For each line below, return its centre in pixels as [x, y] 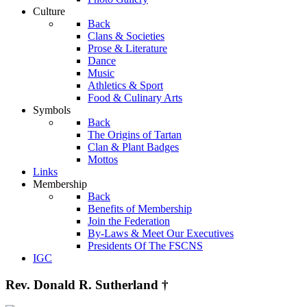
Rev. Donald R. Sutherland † [87, 284]
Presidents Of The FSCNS [145, 246]
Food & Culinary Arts [135, 98]
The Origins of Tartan [135, 135]
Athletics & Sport [125, 85]
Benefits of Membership [140, 209]
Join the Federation [129, 221]
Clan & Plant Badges [133, 147]
